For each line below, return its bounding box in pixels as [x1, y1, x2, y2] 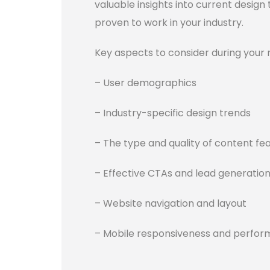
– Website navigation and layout [95, 196, 246, 211]
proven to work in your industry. [95, 16, 243, 30]
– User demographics [95, 76, 196, 90]
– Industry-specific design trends [95, 106, 251, 121]
